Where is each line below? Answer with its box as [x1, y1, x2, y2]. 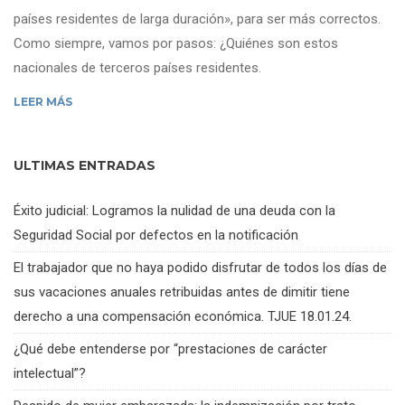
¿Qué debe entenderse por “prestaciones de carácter [14, 341, 327, 357]
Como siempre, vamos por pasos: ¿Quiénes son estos [14, 35, 338, 52]
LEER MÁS [14, 95, 72, 108]
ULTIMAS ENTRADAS [14, 157, 155, 174]
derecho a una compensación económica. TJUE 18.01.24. [14, 308, 352, 325]
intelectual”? [14, 365, 86, 381]
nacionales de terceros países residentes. [14, 60, 261, 76]
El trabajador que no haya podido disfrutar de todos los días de [14, 259, 387, 276]
